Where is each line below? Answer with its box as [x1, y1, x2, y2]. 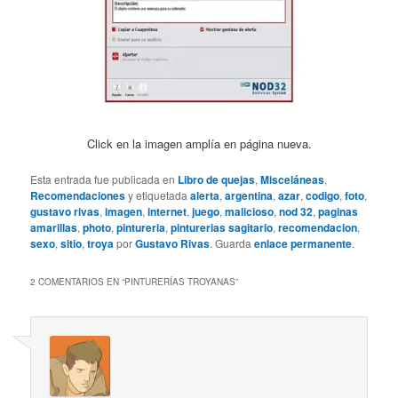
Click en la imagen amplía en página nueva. [86, 134, 312, 152]
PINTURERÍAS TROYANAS [124, 275, 236, 288]
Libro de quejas [178, 171, 256, 187]
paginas [318, 203, 359, 219]
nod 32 [279, 203, 314, 219]
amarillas [30, 219, 78, 235]
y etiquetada [125, 187, 191, 203]
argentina [225, 187, 274, 203]
